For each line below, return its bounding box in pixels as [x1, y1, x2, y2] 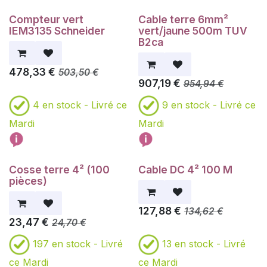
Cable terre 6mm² [138, 13, 228, 26]
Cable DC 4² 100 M [138, 163, 232, 176]
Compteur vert [9, 13, 83, 26]
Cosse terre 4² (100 [9, 163, 110, 176]
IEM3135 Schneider [9, 24, 105, 38]
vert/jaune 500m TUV [138, 24, 247, 38]
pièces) [9, 175, 47, 188]
